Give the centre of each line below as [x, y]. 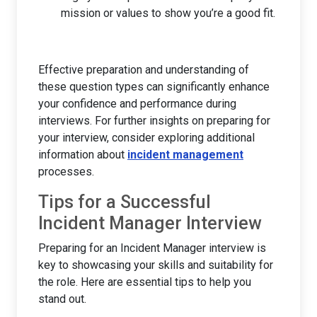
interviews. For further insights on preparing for [154, 120]
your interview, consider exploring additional [146, 137]
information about [83, 154]
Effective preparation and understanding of [144, 69]
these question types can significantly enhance [154, 86]
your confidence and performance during [137, 103]
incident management [185, 154]
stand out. [62, 299]
